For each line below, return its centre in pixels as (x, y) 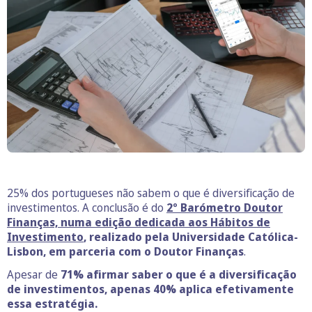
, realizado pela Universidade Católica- (191, 236)
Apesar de (34, 274)
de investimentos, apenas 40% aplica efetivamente (150, 289)
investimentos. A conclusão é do (87, 207)
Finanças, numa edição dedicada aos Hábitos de (139, 222)
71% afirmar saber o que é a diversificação (179, 274)
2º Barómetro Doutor (225, 207)
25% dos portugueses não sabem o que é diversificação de (151, 193)
